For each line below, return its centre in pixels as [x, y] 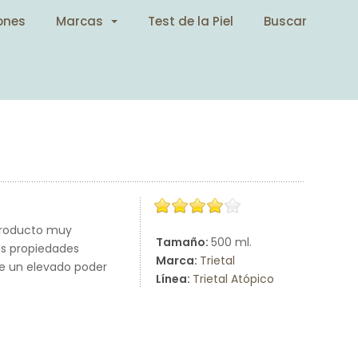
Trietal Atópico [233, 279]
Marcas [80, 21]
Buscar [286, 21]
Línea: [174, 279]
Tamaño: [183, 242]
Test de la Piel [191, 21]
